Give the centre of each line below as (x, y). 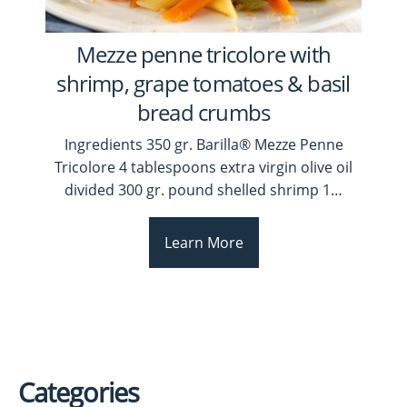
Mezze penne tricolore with (203, 54)
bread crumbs (203, 112)
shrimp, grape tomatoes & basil (203, 83)
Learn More (203, 243)
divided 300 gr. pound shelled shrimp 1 (198, 190)
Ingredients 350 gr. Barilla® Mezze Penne (203, 145)
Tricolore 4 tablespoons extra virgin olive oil (203, 168)
